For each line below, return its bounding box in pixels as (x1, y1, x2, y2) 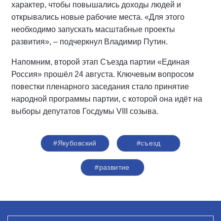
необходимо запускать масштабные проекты (11, 25, 175, 34)
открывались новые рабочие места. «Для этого (11, 13, 184, 22)
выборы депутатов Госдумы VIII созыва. (11, 107, 158, 116)
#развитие (95, 163, 130, 172)
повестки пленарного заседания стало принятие (11, 82, 189, 91)
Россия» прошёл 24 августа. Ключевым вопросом (11, 70, 194, 79)
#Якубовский (53, 139, 97, 147)
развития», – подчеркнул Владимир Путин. (11, 37, 168, 46)
